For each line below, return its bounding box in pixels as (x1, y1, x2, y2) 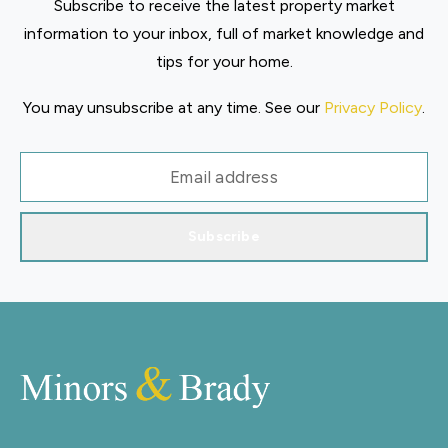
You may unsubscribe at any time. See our (23, 98, 324, 117)
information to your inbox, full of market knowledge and (24, 24, 424, 43)
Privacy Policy (324, 98, 422, 117)
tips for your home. (155, 52, 293, 71)
